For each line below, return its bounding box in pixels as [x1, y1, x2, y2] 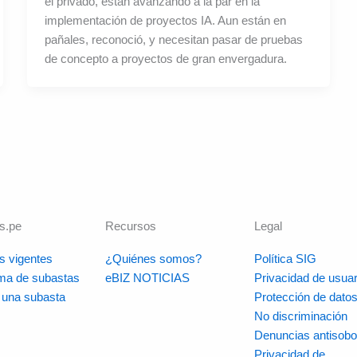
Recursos [104, 219, 156, 233]
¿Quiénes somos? [104, 252, 202, 265]
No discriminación [253, 309, 347, 323]
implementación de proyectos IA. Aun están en [45, 14, 287, 28]
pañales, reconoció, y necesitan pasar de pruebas [45, 33, 304, 47]
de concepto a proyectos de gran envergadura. [45, 52, 288, 66]
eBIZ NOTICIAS [104, 271, 190, 284]
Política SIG [253, 252, 316, 265]
